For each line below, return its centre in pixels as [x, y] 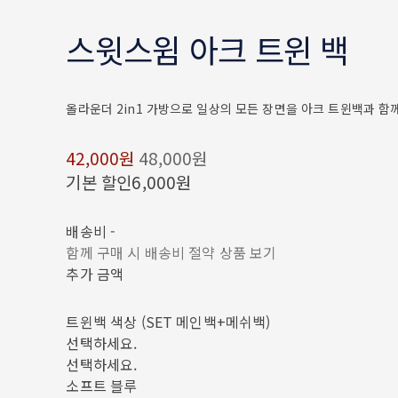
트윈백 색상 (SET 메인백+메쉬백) [168, 321]
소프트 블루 [102, 385]
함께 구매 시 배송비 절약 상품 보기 [171, 252]
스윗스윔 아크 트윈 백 [207, 48]
